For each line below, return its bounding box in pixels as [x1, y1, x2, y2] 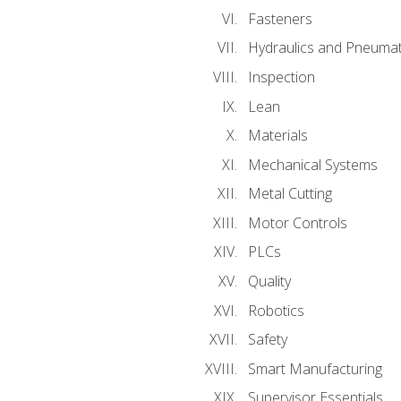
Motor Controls [247, 212, 347, 233]
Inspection [247, 67, 315, 88]
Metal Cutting [247, 183, 332, 204]
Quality [247, 270, 291, 291]
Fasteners [247, 8, 312, 29]
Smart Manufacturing [247, 358, 382, 379]
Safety [247, 329, 287, 350]
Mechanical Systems [247, 154, 378, 175]
